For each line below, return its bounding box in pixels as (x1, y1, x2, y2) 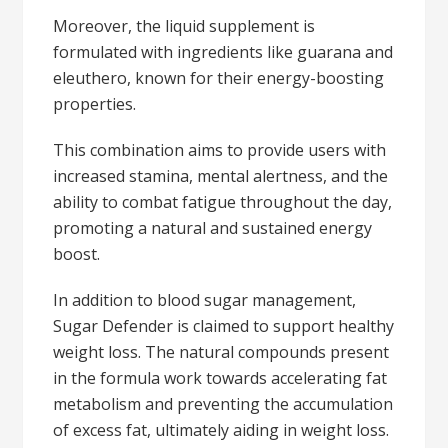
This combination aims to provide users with (53, 138, 387, 161)
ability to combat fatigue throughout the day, (53, 190, 393, 213)
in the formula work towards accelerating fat (53, 366, 388, 389)
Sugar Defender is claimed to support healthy (53, 314, 395, 337)
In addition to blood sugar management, (53, 288, 357, 311)
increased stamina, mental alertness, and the (53, 164, 389, 187)
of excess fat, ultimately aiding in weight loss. (53, 418, 390, 441)
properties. (53, 92, 137, 115)
